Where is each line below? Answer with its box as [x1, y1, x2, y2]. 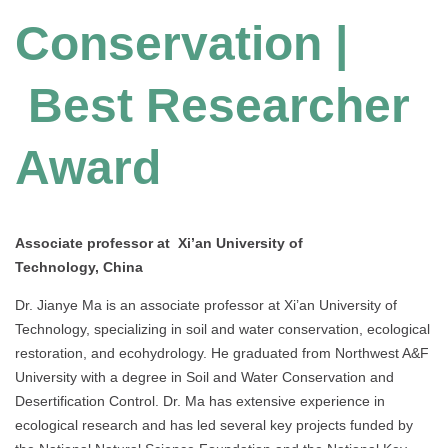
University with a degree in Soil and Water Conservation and [15, 369, 394, 386]
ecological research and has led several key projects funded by [15, 417, 413, 434]
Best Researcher [15, 79, 410, 133]
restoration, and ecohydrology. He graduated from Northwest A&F [15, 345, 429, 362]
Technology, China [15, 259, 143, 276]
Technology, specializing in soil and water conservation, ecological [15, 321, 430, 338]
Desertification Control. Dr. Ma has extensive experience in [15, 393, 385, 410]
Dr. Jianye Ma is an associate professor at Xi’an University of [15, 297, 397, 314]
